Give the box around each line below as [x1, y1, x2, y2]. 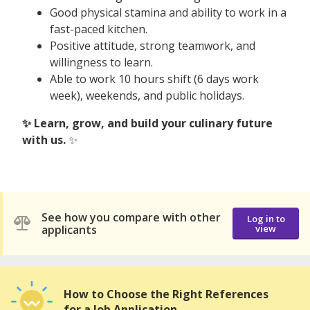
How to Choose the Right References [64, 286, 268, 302]
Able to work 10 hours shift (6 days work [50, 71, 259, 86]
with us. [22, 131, 69, 147]
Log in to [246, 212, 285, 226]
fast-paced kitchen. [50, 21, 147, 37]
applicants [42, 222, 97, 238]
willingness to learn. [50, 54, 153, 70]
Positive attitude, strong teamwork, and [50, 37, 255, 53]
